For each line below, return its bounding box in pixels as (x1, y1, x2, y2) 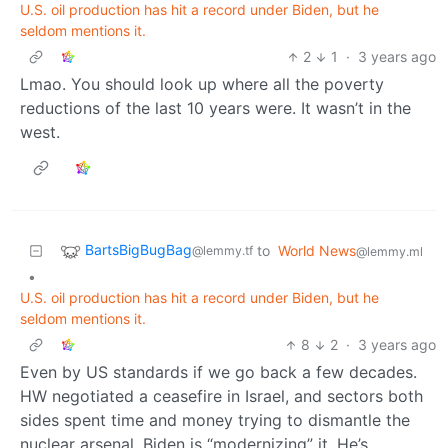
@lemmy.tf (192, 243, 253, 259)
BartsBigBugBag (85, 241, 192, 259)
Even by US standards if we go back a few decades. (20, 362, 417, 383)
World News (278, 242, 356, 260)
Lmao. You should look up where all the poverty (20, 74, 384, 95)
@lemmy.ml (356, 244, 423, 260)
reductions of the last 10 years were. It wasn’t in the (20, 98, 411, 119)
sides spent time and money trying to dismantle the (20, 410, 410, 431)
